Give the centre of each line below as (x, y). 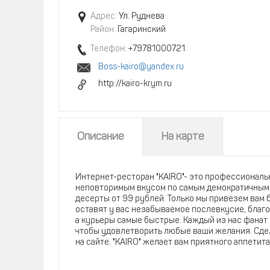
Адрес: (104, 17)
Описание (101, 137)
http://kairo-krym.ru (135, 84)
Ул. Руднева (141, 17)
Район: (103, 30)
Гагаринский (141, 30)
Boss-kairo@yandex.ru (141, 67)
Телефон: (108, 49)
